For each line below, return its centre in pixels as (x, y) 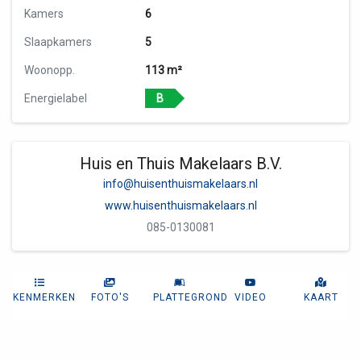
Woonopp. (50, 70)
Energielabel (56, 98)
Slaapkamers (58, 42)
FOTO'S (110, 297)
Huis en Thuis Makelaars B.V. (180, 164)
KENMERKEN (44, 297)
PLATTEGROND (191, 297)
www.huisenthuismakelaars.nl (180, 205)
